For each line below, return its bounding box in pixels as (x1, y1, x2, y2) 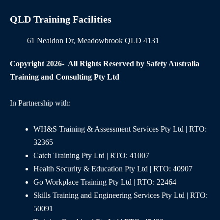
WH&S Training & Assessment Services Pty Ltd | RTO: (33, 125, 207, 134)
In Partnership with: (10, 99, 71, 108)
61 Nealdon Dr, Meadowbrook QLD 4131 (27, 36, 159, 45)
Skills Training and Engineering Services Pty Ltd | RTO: (33, 191, 208, 200)
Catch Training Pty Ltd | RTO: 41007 (33, 151, 149, 160)
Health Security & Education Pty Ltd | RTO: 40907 (33, 165, 192, 173)
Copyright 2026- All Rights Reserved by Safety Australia (10, 59, 199, 68)
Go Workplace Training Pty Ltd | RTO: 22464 (33, 178, 176, 187)
